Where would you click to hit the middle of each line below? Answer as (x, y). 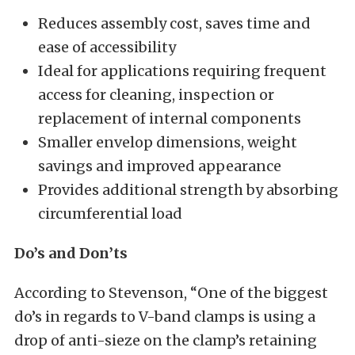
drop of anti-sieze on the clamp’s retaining (166, 340)
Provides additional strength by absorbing (188, 190)
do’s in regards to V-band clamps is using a (165, 317)
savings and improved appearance (160, 166)
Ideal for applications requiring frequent (182, 71)
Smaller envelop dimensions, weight (168, 142)
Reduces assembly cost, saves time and (174, 23)
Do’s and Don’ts (71, 253)
